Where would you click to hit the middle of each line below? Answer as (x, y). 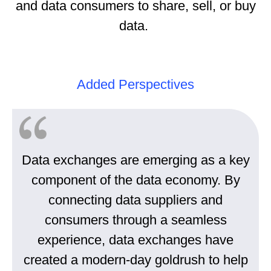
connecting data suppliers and (135, 200)
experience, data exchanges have (135, 240)
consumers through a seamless (135, 220)
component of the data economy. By (135, 180)
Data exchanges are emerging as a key (135, 160)
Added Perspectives (135, 85)
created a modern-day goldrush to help (135, 260)
